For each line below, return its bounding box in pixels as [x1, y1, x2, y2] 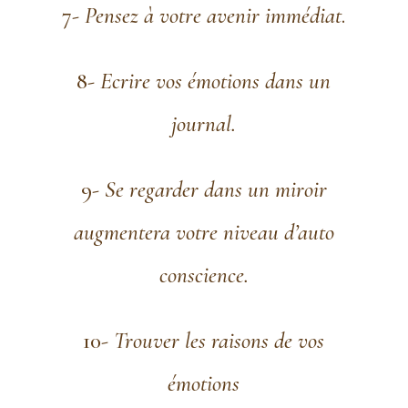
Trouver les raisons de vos [114, 327, 325, 355]
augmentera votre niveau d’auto [73, 219, 334, 247]
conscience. [158, 261, 249, 290]
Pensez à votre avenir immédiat [85, 2, 342, 30]
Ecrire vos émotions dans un [100, 67, 331, 96]
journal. [171, 110, 237, 138]
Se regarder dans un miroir [104, 176, 327, 204]
